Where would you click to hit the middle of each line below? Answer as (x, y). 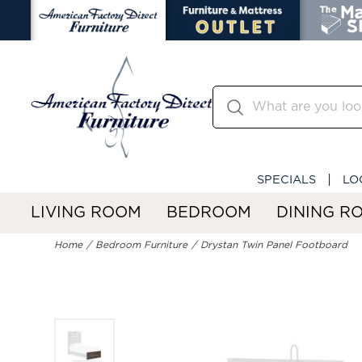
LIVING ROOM (86, 213)
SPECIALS (286, 179)
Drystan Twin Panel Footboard (274, 245)
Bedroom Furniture (142, 245)
